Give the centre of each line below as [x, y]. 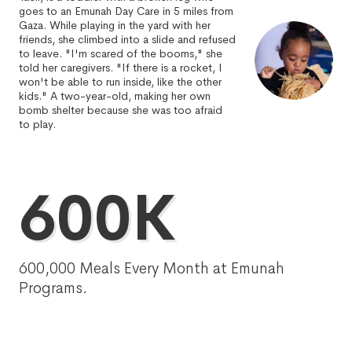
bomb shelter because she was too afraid [121, 110]
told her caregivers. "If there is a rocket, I [121, 68]
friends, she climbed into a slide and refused [127, 39]
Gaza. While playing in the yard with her [115, 25]
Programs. [53, 288]
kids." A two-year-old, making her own [115, 96]
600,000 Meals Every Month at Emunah [152, 268]
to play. [37, 124]
